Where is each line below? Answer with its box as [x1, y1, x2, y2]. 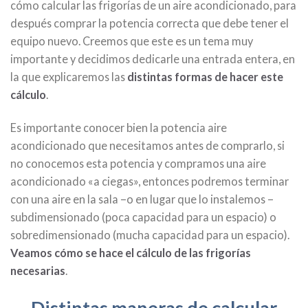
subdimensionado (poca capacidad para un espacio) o [10, 210, 276, 223]
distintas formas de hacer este [127, 70, 283, 84]
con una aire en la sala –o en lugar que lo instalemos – [10, 192, 274, 206]
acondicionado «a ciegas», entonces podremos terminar [10, 174, 289, 188]
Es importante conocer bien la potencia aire [10, 120, 227, 134]
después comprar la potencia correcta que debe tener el [10, 16, 289, 30]
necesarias [10, 263, 65, 277]
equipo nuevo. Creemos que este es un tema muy [10, 34, 253, 48]
